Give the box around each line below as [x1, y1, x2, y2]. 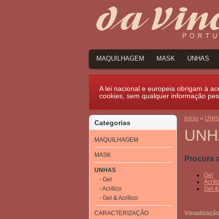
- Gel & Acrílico [99, 195, 138, 201]
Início [184, 115, 198, 122]
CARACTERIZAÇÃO [94, 210, 149, 217]
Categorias [94, 119, 131, 127]
